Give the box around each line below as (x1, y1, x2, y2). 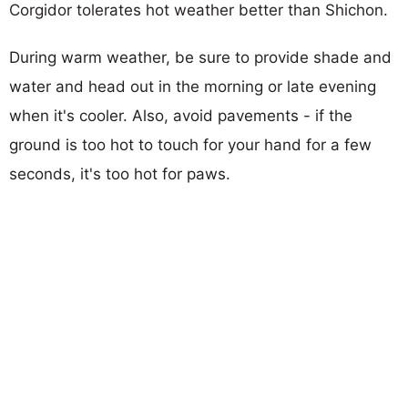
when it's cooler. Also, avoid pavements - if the (9, 106, 352, 125)
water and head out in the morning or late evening (9, 76, 376, 96)
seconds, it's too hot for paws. (9, 164, 230, 183)
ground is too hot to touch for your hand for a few (9, 135, 372, 154)
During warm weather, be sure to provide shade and (9, 47, 392, 66)
